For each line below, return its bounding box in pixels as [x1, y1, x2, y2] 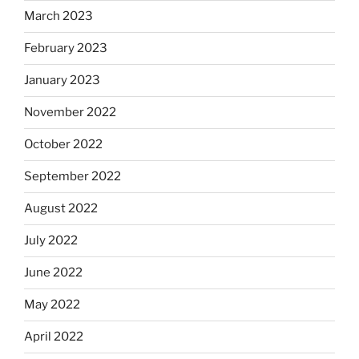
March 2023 [24, 9, 93, 24]
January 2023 [24, 73, 100, 88]
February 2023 [24, 41, 107, 56]
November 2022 [24, 105, 116, 120]
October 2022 [24, 137, 103, 152]
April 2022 [24, 329, 83, 345]
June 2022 [24, 265, 83, 280]
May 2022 [24, 297, 80, 313]
